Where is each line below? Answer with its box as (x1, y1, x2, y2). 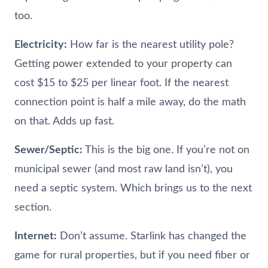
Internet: (14, 230, 57, 242)
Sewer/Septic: (14, 144, 83, 156)
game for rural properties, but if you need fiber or (14, 249, 250, 261)
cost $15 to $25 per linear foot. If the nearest (14, 77, 229, 89)
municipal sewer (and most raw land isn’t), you (14, 163, 233, 175)
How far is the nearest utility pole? (67, 39, 234, 50)
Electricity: (14, 39, 67, 50)
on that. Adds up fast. (14, 115, 114, 127)
